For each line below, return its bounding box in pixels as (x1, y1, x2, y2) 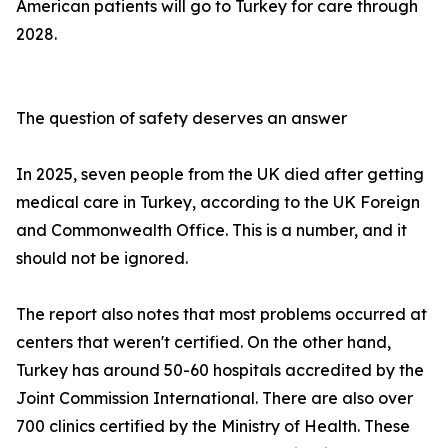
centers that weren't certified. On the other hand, (16, 332, 391, 353)
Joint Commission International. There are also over (16, 388, 413, 409)
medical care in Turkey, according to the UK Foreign (16, 192, 420, 213)
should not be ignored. (16, 248, 188, 269)
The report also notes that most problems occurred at (16, 304, 427, 325)
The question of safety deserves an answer (16, 108, 347, 129)
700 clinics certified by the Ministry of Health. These (16, 416, 410, 437)
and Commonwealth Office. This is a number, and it (16, 220, 407, 241)
